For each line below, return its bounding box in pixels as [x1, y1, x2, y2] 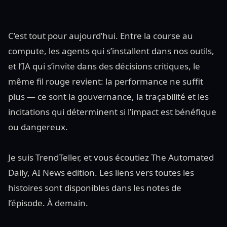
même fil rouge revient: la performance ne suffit [8, 75, 203, 87]
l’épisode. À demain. [8, 197, 88, 209]
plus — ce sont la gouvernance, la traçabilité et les [8, 91, 209, 102]
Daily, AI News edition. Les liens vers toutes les [8, 167, 194, 178]
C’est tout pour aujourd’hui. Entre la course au [8, 30, 193, 42]
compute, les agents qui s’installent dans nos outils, [8, 45, 214, 57]
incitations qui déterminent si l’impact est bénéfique [8, 106, 216, 118]
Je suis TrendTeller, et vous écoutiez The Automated [8, 152, 214, 163]
